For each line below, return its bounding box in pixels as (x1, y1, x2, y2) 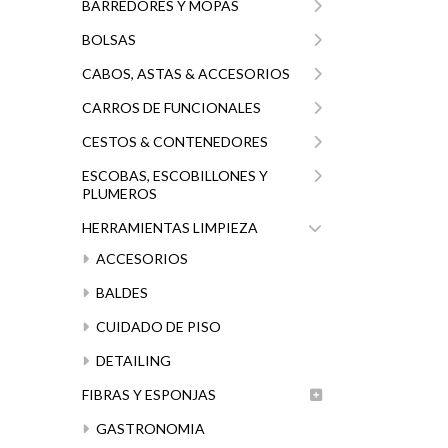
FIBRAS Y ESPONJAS (82, 386, 216, 403)
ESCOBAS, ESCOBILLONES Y (82, 167, 268, 184)
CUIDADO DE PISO (93, 318, 221, 335)
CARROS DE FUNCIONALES (82, 99, 261, 116)
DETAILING (93, 352, 171, 369)
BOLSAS (82, 31, 136, 48)
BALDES (93, 284, 148, 301)
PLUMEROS (82, 185, 157, 202)
